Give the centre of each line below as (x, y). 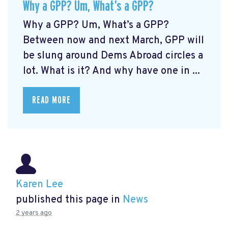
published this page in (69, 200)
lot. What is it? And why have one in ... (111, 71)
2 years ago (34, 213)
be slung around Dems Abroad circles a (113, 56)
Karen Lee (39, 184)
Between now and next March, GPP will (113, 40)
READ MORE (51, 100)
